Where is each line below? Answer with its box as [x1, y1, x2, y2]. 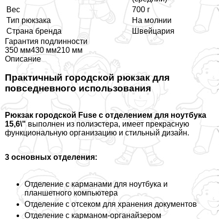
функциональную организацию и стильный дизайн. [5, 129, 189, 137]
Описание [5, 54, 41, 63]
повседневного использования [5, 83, 151, 94]
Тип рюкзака [6, 16, 51, 24]
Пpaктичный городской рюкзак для [5, 72, 170, 83]
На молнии [132, 16, 172, 24]
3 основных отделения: [5, 153, 97, 162]
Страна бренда [6, 26, 62, 35]
